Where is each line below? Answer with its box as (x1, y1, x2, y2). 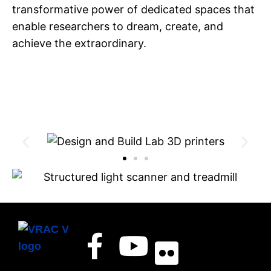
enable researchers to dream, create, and (12, 20, 223, 33)
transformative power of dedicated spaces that (12, 3, 255, 16)
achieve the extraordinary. (12, 37, 146, 50)
